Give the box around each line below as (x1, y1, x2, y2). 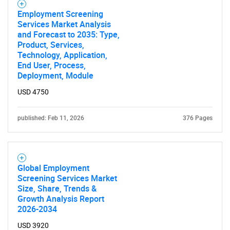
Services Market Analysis (17, 18, 111, 30)
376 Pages (183, 114, 213, 122)
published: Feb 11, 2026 (17, 114, 84, 122)
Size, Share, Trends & (17, 183, 97, 194)
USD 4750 (17, 88, 49, 96)
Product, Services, (17, 39, 84, 50)
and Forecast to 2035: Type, (17, 29, 120, 40)
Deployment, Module (17, 70, 93, 81)
